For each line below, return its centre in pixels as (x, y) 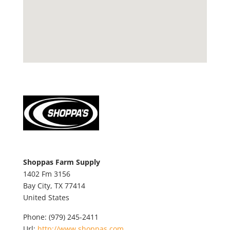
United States (46, 197)
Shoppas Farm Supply (61, 162)
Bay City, (39, 186)
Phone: (36, 217)
